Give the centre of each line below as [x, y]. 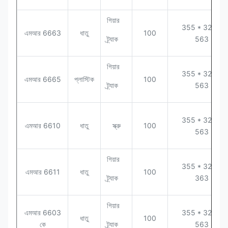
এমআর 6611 [42, 172]
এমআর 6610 [42, 125]
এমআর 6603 [42, 212]
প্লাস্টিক [84, 79]
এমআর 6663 [42, 33]
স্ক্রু [116, 125]
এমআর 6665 [42, 79]
